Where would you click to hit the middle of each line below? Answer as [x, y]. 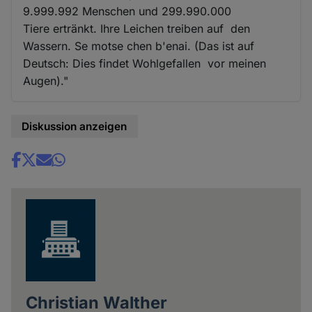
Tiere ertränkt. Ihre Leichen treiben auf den [137, 29]
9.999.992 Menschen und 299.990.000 [127, 11]
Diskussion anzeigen [75, 127]
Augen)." [46, 81]
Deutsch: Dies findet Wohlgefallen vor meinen [145, 64]
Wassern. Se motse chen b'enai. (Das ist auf [139, 46]
